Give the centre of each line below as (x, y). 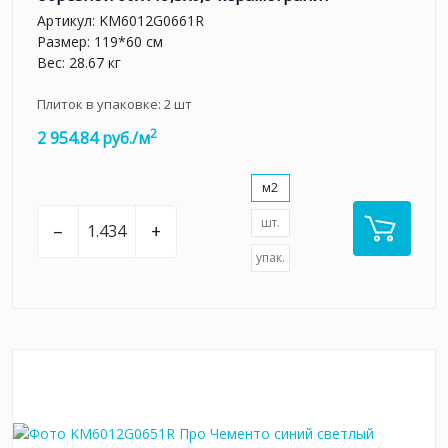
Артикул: (68, 20)
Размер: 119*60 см (100, 41)
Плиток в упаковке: (100, 103)
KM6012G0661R (151, 20)
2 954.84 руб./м (93, 137)
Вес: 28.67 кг (79, 62)
